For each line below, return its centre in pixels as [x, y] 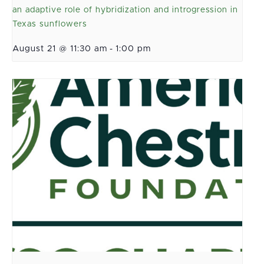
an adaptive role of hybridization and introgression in [125, 10]
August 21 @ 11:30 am [60, 49]
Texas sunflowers [50, 24]
